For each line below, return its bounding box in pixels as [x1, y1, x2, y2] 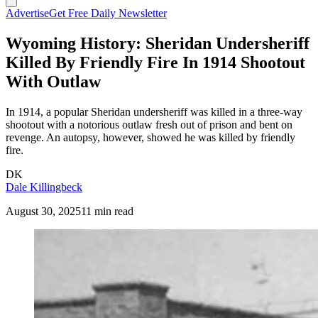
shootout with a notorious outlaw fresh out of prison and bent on [6, 118, 292, 131]
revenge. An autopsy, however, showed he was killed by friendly [6, 131, 295, 143]
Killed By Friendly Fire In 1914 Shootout [6, 53, 305, 72]
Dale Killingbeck [6, 180, 82, 193]
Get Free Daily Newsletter [49, 7, 167, 19]
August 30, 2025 [6, 204, 81, 217]
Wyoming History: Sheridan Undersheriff [6, 33, 309, 53]
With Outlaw [6, 72, 101, 91]
